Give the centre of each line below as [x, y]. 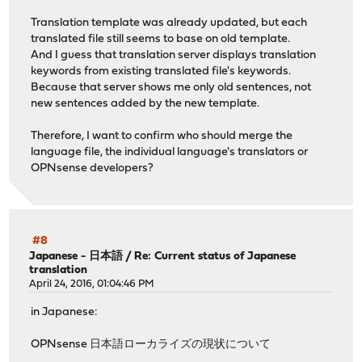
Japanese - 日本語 [76, 257]
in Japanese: [65, 312]
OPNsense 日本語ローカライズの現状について [151, 344]
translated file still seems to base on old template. [161, 39]
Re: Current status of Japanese [215, 257]
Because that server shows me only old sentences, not [171, 87]
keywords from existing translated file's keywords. [161, 71]
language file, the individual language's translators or [170, 152]
